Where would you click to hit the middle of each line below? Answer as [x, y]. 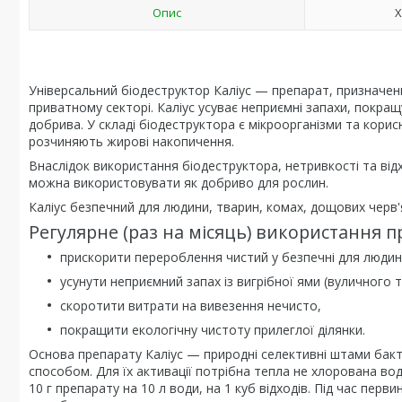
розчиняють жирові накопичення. [131, 141]
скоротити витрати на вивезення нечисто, [191, 306]
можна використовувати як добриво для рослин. [179, 183]
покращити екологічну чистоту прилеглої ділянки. [213, 330]
